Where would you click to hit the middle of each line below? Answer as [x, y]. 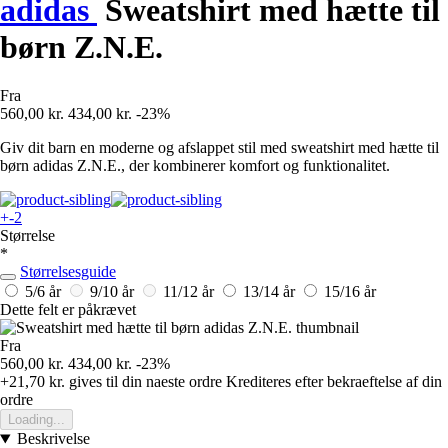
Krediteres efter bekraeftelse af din [334, 382]
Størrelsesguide [68, 272]
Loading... [36, 420]
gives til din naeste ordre [143, 382]
